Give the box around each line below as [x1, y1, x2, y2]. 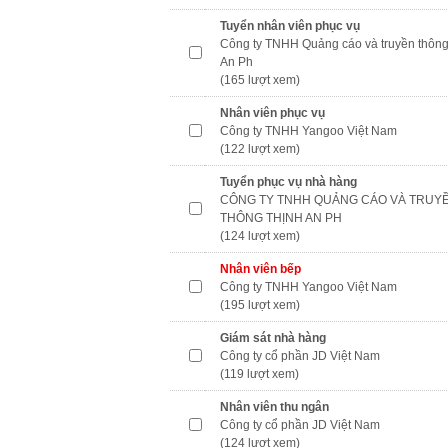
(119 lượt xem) [220, 367, 299, 381]
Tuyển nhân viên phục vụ [220, 19, 360, 33]
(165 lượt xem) [220, 73, 300, 87]
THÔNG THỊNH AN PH [220, 211, 342, 225]
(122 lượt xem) [220, 142, 300, 156]
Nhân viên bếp [220, 262, 301, 276]
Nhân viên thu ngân [220, 400, 329, 414]
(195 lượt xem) [220, 298, 300, 312]
